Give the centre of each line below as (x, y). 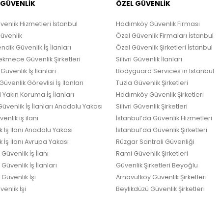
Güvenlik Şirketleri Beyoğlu (157, 165)
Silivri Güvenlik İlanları (149, 59)
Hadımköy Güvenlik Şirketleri (160, 94)
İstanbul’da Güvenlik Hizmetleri (164, 118)
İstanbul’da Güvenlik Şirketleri (162, 130)
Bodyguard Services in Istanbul (165, 71)
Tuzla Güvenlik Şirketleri (152, 82)
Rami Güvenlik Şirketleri (152, 153)
